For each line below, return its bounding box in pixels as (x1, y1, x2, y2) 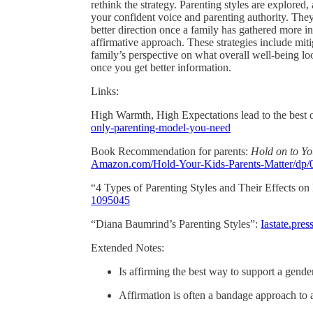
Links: (91, 85, 119, 97)
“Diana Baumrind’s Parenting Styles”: (91, 217, 261, 230)
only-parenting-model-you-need (91, 121, 231, 133)
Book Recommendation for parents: (91, 145, 251, 157)
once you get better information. (91, 61, 231, 73)
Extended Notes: (91, 241, 164, 254)
